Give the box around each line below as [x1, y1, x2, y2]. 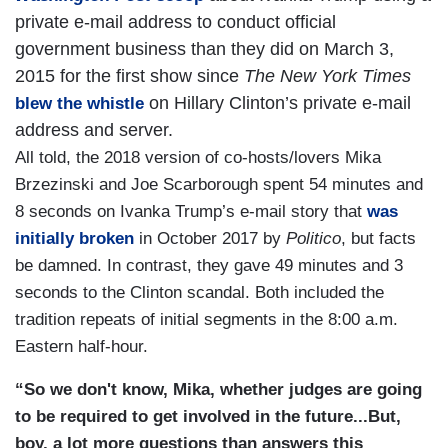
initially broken [15, 229, 134, 249]
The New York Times [239, 66, 411, 87]
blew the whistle [15, 94, 144, 114]
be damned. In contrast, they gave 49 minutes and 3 [15, 256, 403, 276]
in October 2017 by [134, 229, 286, 249]
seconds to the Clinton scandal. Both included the [15, 283, 384, 303]
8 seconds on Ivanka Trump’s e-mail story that [15, 202, 367, 222]
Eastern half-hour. [15, 337, 148, 357]
